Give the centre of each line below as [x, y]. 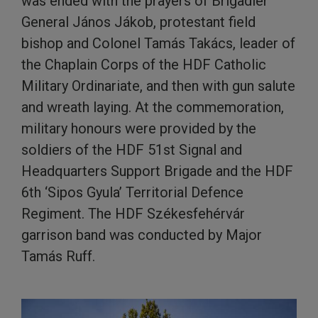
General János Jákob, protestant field [138, 22]
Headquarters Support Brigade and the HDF [157, 171]
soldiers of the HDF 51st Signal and [132, 149]
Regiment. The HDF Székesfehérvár [133, 213]
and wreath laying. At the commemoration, [153, 107]
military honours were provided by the [139, 128]
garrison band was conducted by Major [142, 235]
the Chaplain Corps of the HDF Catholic [144, 64]
